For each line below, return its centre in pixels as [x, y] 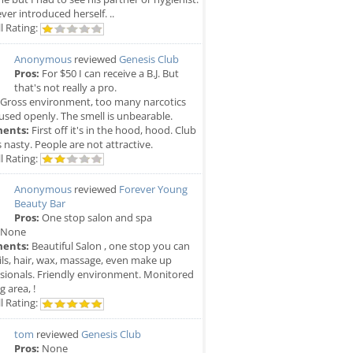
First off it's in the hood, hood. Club [113, 130]
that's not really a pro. [65, 87]
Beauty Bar [40, 204]
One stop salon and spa [96, 218]
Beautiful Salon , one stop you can [110, 246]
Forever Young [153, 190]
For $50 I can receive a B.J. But [109, 73]
